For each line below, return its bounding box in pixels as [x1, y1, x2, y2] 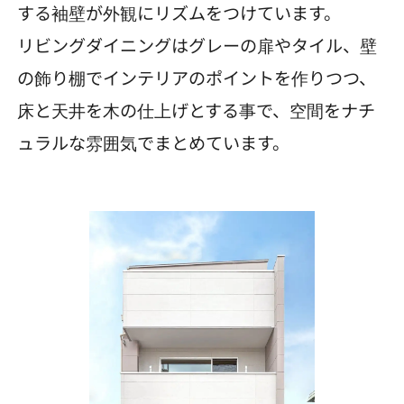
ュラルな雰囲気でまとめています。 [17, 130, 290, 156]
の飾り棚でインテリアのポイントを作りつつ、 [17, 65, 377, 91]
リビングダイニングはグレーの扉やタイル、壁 [17, 32, 378, 59]
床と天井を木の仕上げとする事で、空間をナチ [17, 97, 376, 124]
